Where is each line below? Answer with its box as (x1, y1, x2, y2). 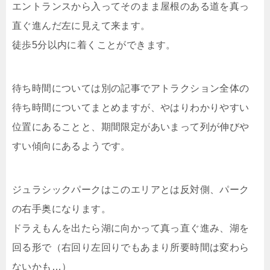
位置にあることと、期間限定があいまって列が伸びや (12, 121, 250, 132)
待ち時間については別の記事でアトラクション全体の (12, 83, 250, 93)
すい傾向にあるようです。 (12, 140, 131, 151)
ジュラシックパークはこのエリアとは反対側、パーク (12, 184, 250, 195)
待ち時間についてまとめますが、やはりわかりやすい (12, 102, 250, 113)
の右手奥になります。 (12, 203, 111, 214)
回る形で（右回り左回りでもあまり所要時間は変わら (12, 242, 250, 253)
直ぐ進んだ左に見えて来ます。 (12, 20, 151, 31)
